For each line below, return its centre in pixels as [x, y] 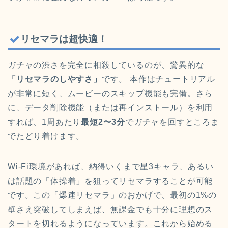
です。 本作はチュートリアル [159, 79]
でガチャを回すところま [172, 122]
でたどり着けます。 [46, 136]
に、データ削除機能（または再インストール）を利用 [110, 108]
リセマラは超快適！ [64, 39]
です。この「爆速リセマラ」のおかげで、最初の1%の [112, 195]
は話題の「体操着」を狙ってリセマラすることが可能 [110, 181]
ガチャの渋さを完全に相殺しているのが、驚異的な [106, 65]
